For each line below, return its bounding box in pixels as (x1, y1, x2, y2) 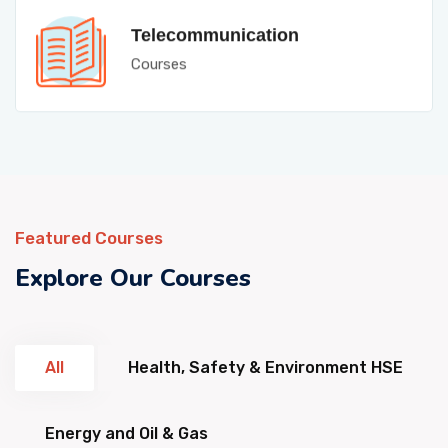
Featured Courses (15, 228, 163, 248)
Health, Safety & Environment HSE (128, 358, 403, 377)
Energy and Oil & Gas (45, 424, 208, 443)
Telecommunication (131, 18, 299, 38)
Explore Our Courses (15, 262, 251, 294)
